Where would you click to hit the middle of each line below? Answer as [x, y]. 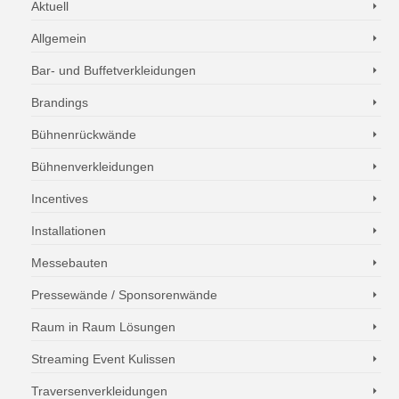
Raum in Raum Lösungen [103, 327]
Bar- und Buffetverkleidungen [114, 70]
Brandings [60, 102]
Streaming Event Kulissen [103, 359]
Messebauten [69, 263]
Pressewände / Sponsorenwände [124, 295]
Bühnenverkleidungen [93, 167]
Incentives [60, 199]
